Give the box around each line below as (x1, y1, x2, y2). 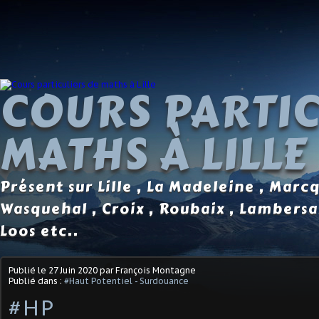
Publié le (9, 264, 48, 276)
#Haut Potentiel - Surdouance (64, 275, 189, 286)
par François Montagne (98, 264, 196, 276)
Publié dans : (9, 275, 64, 286)
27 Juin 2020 (48, 264, 98, 276)
